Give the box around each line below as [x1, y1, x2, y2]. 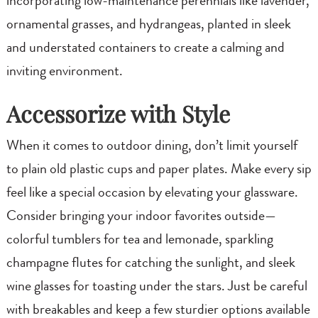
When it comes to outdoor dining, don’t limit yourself [6, 140, 297, 155]
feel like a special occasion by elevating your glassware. [6, 187, 298, 202]
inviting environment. [6, 65, 123, 79]
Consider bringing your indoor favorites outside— [6, 210, 276, 225]
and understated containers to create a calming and [6, 41, 285, 56]
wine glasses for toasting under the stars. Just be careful [6, 280, 307, 295]
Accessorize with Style [6, 97, 230, 128]
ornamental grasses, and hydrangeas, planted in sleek [6, 18, 291, 33]
